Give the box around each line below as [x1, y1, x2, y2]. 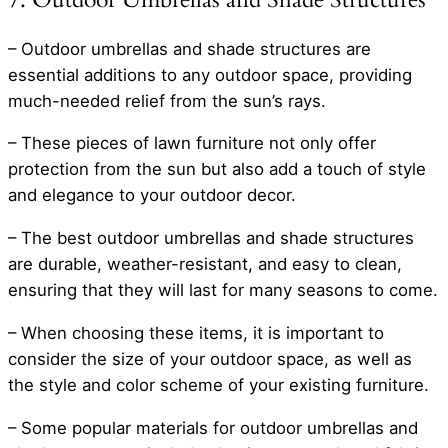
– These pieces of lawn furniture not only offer [8, 133, 376, 154]
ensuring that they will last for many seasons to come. [8, 280, 438, 301]
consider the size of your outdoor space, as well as [8, 348, 412, 369]
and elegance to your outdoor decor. [8, 185, 296, 206]
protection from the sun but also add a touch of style [8, 159, 426, 180]
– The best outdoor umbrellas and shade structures [8, 228, 414, 249]
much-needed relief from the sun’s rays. [8, 90, 326, 111]
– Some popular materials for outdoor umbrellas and [8, 417, 418, 438]
